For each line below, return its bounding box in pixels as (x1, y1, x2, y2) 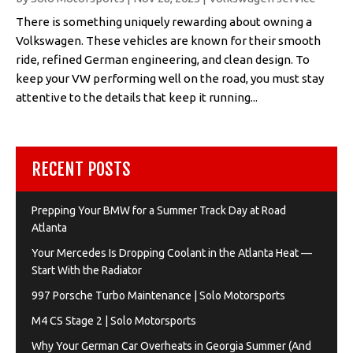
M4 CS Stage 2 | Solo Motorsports (32, 314, 196, 328)
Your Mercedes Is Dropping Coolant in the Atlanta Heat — (32, 247, 312, 260)
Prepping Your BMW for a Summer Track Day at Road (32, 204, 286, 217)
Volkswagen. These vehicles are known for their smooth (16, 34, 321, 48)
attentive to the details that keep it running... (16, 91, 258, 105)
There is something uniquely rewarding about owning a (16, 15, 312, 29)
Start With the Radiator (32, 264, 142, 277)
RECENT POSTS (32, 158, 131, 180)
